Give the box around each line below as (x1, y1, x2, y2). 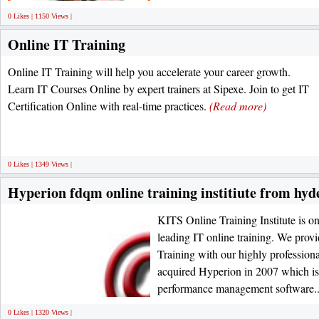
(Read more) (209, 98, 266, 113)
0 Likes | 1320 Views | (8, 308, 72, 316)
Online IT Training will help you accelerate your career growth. (8, 64, 291, 79)
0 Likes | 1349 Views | (8, 160, 72, 168)
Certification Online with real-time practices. (8, 98, 209, 113)
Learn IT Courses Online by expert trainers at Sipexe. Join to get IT (8, 81, 309, 96)
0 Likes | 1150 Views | (8, 12, 72, 20)
